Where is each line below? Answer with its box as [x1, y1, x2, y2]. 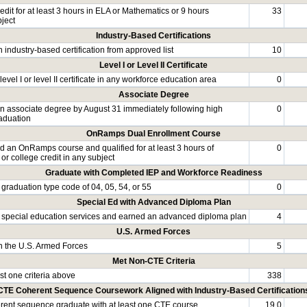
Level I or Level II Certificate [99, 60, 208, 70]
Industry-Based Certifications [96, 30, 211, 40]
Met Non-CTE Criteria [112, 256, 195, 266]
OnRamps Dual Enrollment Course [86, 128, 221, 138]
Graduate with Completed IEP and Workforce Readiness [45, 167, 262, 177]
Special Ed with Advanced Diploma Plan [76, 197, 231, 207]
